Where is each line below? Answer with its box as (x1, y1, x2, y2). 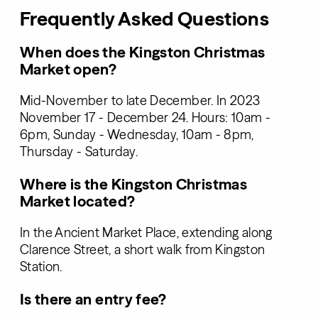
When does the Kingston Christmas (19, 43, 265, 62)
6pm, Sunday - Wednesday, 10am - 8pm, (19, 126, 254, 143)
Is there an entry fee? (19, 290, 167, 309)
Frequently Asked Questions (19, 6, 270, 31)
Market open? (19, 60, 117, 79)
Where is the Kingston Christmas (19, 175, 248, 194)
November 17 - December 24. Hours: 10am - (19, 109, 271, 126)
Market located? (19, 192, 138, 211)
